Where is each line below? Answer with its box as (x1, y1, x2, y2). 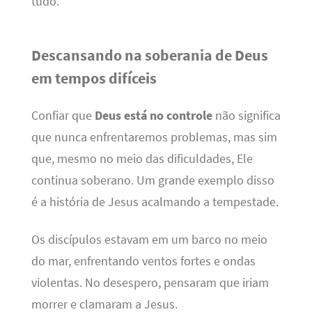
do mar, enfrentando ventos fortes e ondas (31, 253, 256, 269)
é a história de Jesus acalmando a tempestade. (31, 194, 279, 210)
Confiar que (31, 108, 95, 124)
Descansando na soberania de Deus (31, 45, 268, 65)
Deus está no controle (94, 108, 212, 124)
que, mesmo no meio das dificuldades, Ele (31, 151, 253, 167)
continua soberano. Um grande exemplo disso (31, 173, 274, 189)
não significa (212, 108, 281, 124)
